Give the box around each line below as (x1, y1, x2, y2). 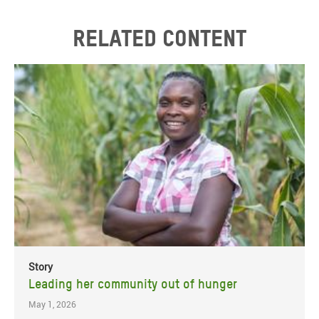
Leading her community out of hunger (28, 276, 237, 291)
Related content (73, 24, 246, 53)
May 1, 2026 (28, 298, 76, 310)
